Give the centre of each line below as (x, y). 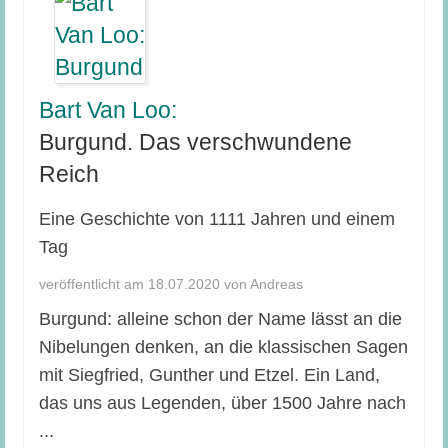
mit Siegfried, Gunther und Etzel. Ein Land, (209, 374)
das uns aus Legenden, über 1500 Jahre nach (222, 402)
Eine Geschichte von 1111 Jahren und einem (216, 218)
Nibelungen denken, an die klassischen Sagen (223, 346)
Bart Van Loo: (107, 109)
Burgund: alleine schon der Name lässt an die (220, 318)
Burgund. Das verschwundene (195, 141)
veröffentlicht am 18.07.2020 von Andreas (170, 283)
